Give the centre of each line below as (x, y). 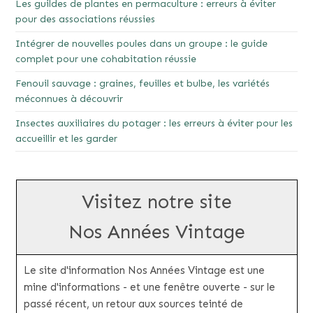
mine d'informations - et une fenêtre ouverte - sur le (149, 287)
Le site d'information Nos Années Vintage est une (144, 271)
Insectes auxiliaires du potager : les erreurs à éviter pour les (154, 124)
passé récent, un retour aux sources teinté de (133, 304)
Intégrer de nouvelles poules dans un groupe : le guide (142, 44)
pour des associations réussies (86, 20)
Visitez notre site (156, 202)
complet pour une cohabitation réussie (106, 59)
